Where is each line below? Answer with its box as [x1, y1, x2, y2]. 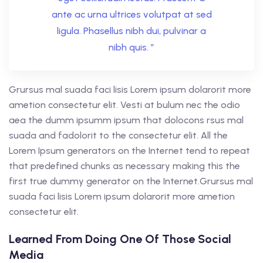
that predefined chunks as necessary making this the [9, 160, 240, 172]
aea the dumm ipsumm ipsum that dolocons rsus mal [9, 114, 244, 126]
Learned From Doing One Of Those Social [9, 232, 231, 247]
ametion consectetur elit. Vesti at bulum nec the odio [9, 99, 240, 111]
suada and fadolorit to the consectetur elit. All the [9, 130, 228, 141]
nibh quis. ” [109, 42, 154, 53]
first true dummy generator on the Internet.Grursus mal [9, 176, 253, 187]
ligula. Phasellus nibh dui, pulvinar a [57, 25, 206, 37]
